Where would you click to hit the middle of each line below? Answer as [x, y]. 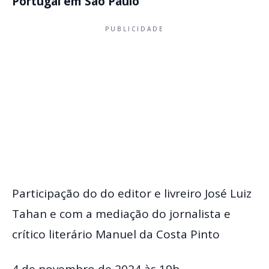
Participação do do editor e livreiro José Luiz [132, 194]
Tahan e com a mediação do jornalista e [121, 214]
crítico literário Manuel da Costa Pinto [116, 234]
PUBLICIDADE [134, 29]
